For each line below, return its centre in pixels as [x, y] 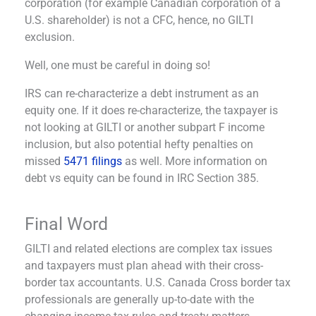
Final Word [68, 224]
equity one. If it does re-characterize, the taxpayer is [151, 110]
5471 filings [93, 161]
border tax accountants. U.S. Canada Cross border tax [158, 282]
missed [44, 161]
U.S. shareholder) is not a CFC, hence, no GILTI [139, 20]
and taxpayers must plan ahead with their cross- [144, 265]
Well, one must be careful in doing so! [117, 65]
